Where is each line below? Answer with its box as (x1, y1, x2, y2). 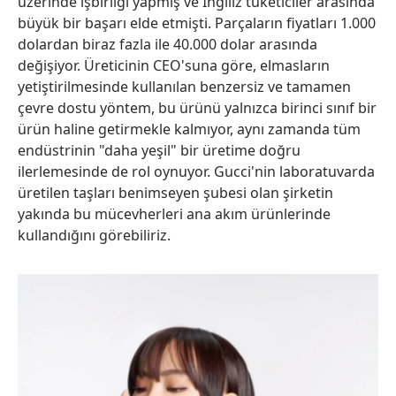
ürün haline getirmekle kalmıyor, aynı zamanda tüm (18, 119, 361, 140)
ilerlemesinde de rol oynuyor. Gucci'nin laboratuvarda (18, 162, 375, 182)
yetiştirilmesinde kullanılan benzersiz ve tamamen (18, 77, 351, 97)
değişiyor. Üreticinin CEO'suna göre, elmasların (18, 56, 330, 76)
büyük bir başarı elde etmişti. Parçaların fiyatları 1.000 (18, 13, 376, 34)
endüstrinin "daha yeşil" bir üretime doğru (18, 141, 301, 161)
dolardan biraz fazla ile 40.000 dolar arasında (18, 34, 317, 55)
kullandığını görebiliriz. (18, 225, 171, 246)
